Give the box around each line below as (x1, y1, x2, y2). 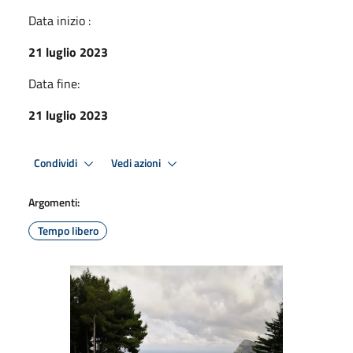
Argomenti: (28, 194, 80, 210)
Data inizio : (28, 11, 91, 30)
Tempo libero (37, 222, 98, 239)
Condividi (34, 154, 80, 172)
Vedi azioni (111, 154, 163, 172)
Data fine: (28, 74, 80, 93)
